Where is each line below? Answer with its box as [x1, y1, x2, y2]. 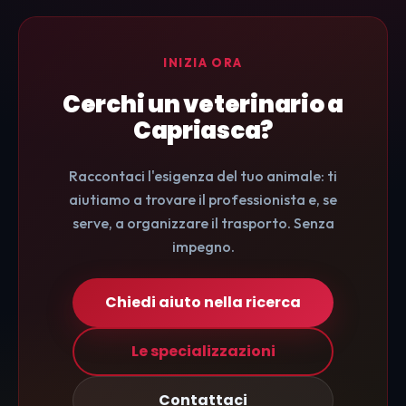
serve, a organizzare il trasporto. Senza [72, 214, 334, 233]
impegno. [171, 237, 235, 256]
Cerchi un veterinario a [62, 88, 344, 121]
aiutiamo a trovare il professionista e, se [69, 190, 337, 209]
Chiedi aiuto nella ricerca [105, 292, 301, 314]
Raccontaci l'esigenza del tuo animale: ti [69, 167, 337, 186]
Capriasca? [132, 114, 274, 148]
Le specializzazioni [130, 341, 275, 362]
